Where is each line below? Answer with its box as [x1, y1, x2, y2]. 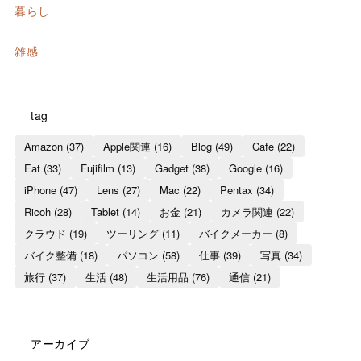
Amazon [23, 138, 63, 154]
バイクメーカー [198, 225, 272, 241]
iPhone [23, 181, 56, 197]
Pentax [219, 181, 253, 197]
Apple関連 [102, 138, 151, 154]
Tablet [90, 203, 119, 219]
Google [228, 160, 262, 176]
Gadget [154, 160, 189, 176]
